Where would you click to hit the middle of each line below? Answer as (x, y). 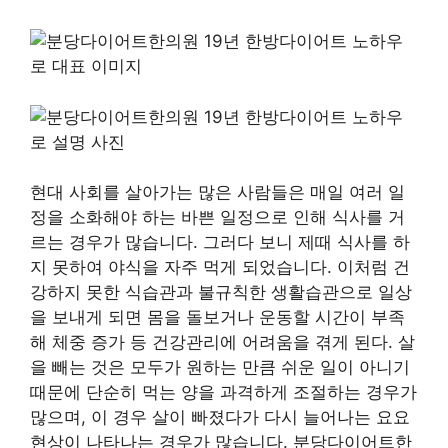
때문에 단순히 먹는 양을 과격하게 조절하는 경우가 (223, 392)
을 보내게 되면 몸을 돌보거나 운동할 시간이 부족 (217, 317)
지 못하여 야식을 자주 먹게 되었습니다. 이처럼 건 (220, 267)
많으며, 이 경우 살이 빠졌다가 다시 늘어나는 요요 (220, 417)
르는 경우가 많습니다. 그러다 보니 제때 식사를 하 (220, 242)
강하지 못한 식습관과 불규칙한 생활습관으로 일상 (221, 292)
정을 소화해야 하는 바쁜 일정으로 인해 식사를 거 (217, 217)
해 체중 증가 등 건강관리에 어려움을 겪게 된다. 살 (222, 342)
